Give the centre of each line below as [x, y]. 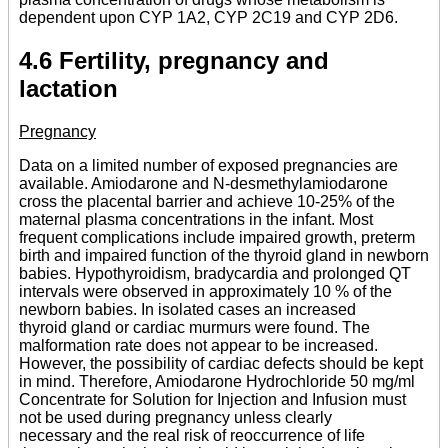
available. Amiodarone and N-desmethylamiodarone [203, 183]
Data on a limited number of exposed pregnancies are [208, 165]
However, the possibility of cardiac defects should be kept [221, 363]
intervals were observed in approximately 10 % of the [205, 291]
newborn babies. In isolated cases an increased [187, 309]
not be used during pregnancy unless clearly [175, 417]
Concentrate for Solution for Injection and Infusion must [212, 399]
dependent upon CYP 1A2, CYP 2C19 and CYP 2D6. [208, 17]
